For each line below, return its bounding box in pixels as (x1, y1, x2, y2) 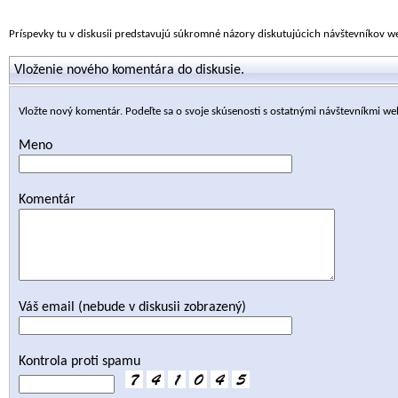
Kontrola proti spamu (19, 354, 140, 369)
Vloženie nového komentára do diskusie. (14, 63, 244, 77)
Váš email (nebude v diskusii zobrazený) (19, 300, 246, 314)
